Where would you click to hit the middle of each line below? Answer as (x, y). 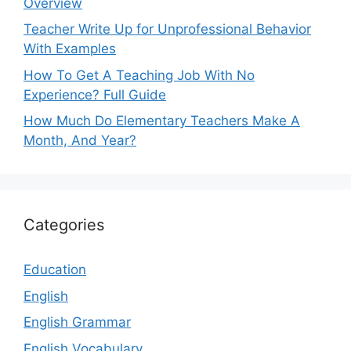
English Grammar (77, 322)
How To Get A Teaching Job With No (139, 75)
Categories (64, 225)
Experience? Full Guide (95, 94)
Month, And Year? (80, 141)
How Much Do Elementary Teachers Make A (162, 121)
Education (55, 270)
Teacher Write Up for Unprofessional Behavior (167, 29)
